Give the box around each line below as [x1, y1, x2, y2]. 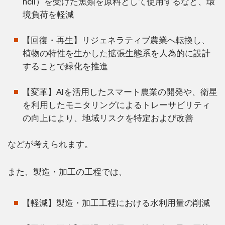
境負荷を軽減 [23, 9, 74, 20]
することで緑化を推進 [23, 61, 108, 71]
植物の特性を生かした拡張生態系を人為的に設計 [23, 48, 210, 58]
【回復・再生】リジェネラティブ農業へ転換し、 [22, 35, 210, 45]
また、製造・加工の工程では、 [8, 166, 127, 177]
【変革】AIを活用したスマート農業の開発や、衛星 [22, 86, 217, 97]
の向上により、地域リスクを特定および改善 [23, 113, 193, 123]
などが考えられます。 [8, 139, 93, 149]
